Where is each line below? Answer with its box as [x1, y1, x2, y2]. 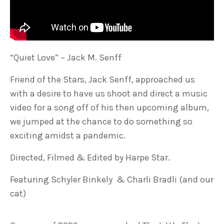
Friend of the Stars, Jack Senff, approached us [10, 74, 195, 85]
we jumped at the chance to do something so [10, 116, 192, 127]
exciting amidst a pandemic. [10, 130, 125, 141]
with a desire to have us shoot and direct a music [10, 88, 207, 99]
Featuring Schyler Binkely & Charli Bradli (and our [10, 174, 213, 185]
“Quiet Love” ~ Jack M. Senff [10, 52, 121, 63]
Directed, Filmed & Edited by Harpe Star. [10, 152, 170, 163]
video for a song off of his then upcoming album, [10, 102, 209, 113]
